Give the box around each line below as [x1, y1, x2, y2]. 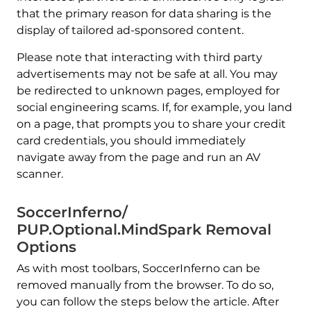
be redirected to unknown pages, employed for [16, 84, 280, 98]
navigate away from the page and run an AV [16, 151, 260, 165]
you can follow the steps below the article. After [16, 295, 279, 309]
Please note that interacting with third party [16, 51, 262, 65]
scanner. [16, 167, 63, 181]
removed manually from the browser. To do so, [16, 278, 274, 292]
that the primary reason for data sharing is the [16, 7, 271, 21]
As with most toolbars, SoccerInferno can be [16, 262, 260, 276]
